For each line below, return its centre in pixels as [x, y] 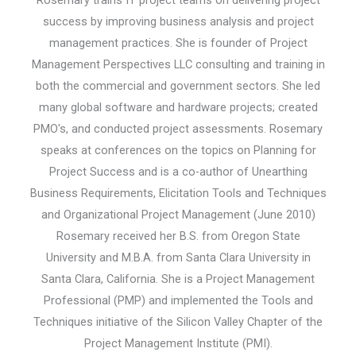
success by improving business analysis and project [178, 21]
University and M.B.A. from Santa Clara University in [178, 257]
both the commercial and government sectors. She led [178, 85]
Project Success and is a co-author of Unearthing [178, 171]
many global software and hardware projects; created [178, 107]
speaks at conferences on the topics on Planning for [178, 150]
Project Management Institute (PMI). [178, 343]
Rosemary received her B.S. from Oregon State [178, 236]
